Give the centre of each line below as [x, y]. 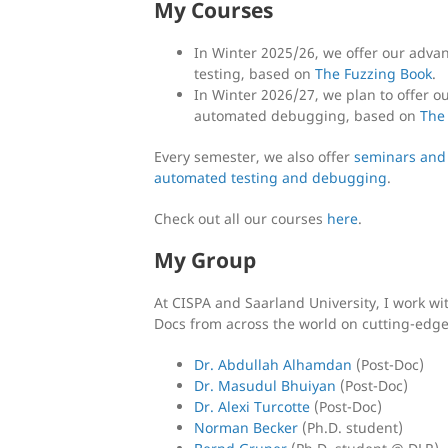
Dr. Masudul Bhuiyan [265, 385]
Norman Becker [246, 427]
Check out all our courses [240, 218]
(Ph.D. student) [350, 427]
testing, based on [254, 73]
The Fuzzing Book [373, 73]
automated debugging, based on [307, 115]
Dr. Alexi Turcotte [252, 406]
